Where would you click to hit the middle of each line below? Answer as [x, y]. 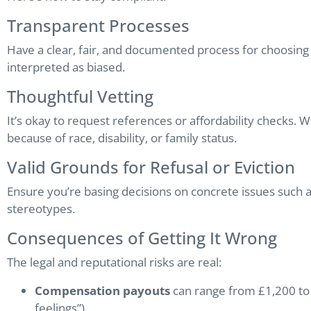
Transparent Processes [98, 26]
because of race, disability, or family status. [122, 138]
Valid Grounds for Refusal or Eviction [151, 167]
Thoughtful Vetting [80, 96]
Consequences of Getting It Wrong [142, 238]
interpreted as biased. [66, 67]
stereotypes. [41, 209]
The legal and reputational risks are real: [114, 262]
